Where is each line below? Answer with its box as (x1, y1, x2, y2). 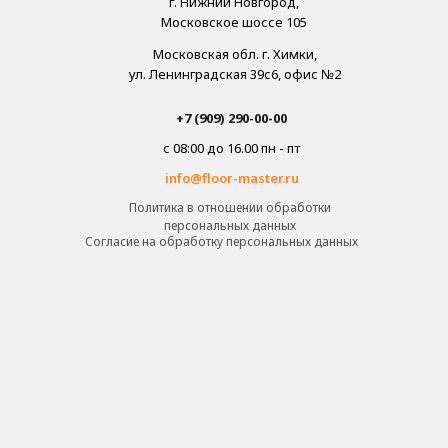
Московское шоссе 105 (161, 12, 307, 31)
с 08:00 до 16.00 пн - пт (163, 138, 300, 157)
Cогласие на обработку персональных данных (85, 232, 358, 250)
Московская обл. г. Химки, (152, 44, 317, 63)
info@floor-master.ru (164, 168, 299, 187)
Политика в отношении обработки (128, 198, 331, 216)
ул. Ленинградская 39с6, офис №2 (128, 64, 341, 83)
